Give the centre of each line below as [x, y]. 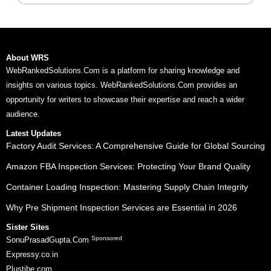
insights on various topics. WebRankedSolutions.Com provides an [122, 85]
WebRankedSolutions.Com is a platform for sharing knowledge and [123, 71]
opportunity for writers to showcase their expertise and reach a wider [125, 100]
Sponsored [107, 238]
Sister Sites [28, 227]
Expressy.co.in [32, 255]
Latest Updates [34, 134]
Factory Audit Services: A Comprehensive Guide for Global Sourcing [135, 146]
